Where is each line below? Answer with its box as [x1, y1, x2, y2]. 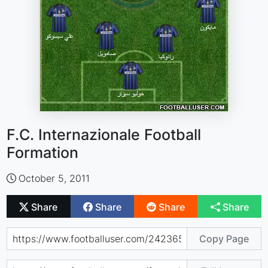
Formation [7, 144, 79, 162]
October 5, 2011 [19, 172, 90, 184]
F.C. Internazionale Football [7, 126, 202, 144]
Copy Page [199, 232, 249, 245]
